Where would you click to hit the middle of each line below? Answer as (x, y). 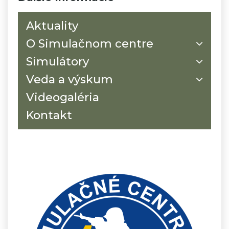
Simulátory (58, 62)
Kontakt (49, 116)
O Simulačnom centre (90, 44)
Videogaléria (63, 98)
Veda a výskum (70, 80)
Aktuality (52, 26)
